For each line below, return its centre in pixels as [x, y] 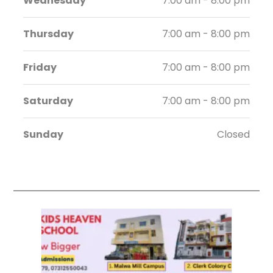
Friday [40, 67]
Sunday [44, 134]
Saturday [48, 101]
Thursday [49, 34]
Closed [233, 134]
